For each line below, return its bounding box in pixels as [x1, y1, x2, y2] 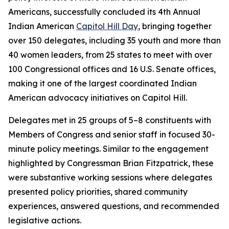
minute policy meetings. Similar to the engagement [8, 144, 209, 154]
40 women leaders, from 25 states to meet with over [8, 50, 212, 60]
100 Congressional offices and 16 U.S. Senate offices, [8, 64, 216, 75]
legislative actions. [8, 215, 81, 226]
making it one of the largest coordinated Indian [8, 78, 197, 89]
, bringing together [138, 21, 212, 32]
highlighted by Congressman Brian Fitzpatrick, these [8, 158, 214, 169]
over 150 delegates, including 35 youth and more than [8, 35, 221, 46]
